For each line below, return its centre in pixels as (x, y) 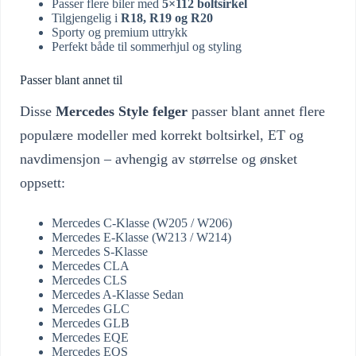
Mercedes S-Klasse (100, 251)
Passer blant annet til (71, 79)
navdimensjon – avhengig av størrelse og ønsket (159, 159)
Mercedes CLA (91, 265)
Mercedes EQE (90, 337)
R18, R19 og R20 (167, 17)
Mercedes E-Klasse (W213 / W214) (141, 237)
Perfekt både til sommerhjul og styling (147, 46)
